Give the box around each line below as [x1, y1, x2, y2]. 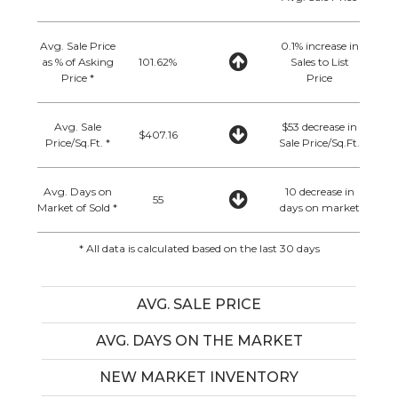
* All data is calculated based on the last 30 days [78, 241, 320, 255]
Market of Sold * [37, 200, 118, 214]
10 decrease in [284, 184, 354, 198]
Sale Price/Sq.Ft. [279, 135, 361, 149]
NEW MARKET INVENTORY [99, 368, 298, 386]
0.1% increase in [280, 38, 359, 52]
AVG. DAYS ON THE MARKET [95, 331, 303, 349]
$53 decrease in [282, 119, 358, 133]
